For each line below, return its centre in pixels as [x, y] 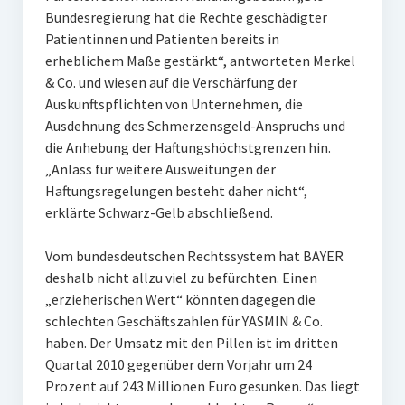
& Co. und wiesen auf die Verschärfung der [171, 83]
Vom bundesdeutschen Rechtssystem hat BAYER [194, 256]
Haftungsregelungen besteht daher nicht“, [176, 191]
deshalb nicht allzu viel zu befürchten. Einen [181, 278]
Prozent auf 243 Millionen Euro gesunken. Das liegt [202, 386]
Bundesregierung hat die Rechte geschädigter [186, 18]
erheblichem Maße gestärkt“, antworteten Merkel [200, 61]
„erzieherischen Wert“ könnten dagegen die [180, 300]
